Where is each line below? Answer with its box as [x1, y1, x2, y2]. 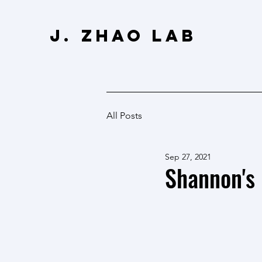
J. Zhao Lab [50, 25, 196, 46]
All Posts [106, 110, 142, 121]
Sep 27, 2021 [165, 151, 211, 162]
